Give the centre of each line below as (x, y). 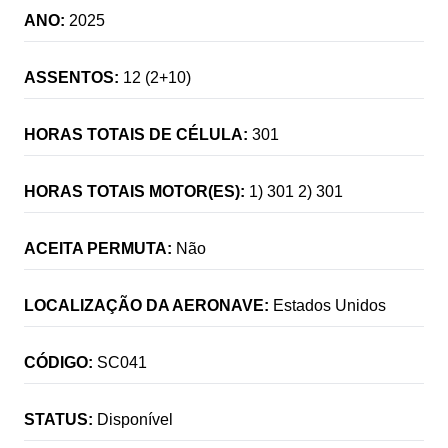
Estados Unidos (329, 305)
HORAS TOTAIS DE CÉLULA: (136, 134)
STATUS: (58, 419)
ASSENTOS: (71, 77)
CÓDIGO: (58, 362)
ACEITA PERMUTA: (98, 248)
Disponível (135, 419)
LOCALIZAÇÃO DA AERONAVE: (146, 305)
